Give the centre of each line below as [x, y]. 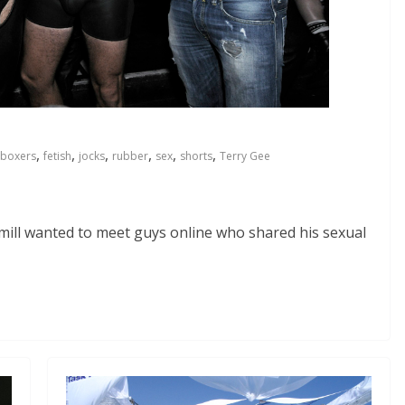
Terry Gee [245, 155]
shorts [196, 155]
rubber [130, 155]
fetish [57, 155]
